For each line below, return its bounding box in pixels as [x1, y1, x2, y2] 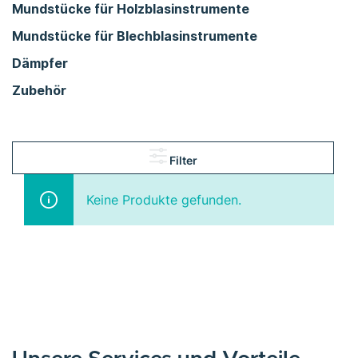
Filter [169, 153, 197, 167]
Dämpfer [12, 54, 68, 71]
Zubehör [12, 82, 66, 98]
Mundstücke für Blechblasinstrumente [12, 27, 257, 44]
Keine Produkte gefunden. [86, 191, 241, 208]
